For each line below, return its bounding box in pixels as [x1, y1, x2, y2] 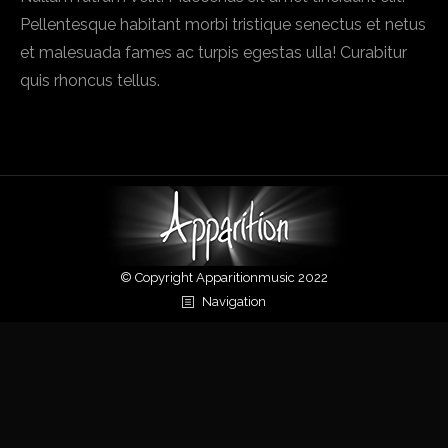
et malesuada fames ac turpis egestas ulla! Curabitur [20, 43, 407, 62]
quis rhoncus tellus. [20, 71, 160, 90]
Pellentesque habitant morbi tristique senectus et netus [20, 15, 426, 34]
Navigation [202, 294, 266, 310]
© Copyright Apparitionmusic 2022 [120, 270, 328, 285]
